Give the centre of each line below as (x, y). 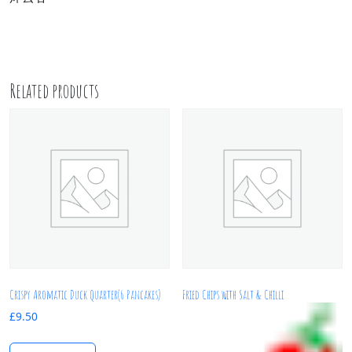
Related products (54, 91)
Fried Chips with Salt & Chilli (233, 294)
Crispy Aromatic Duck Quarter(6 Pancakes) (85, 294)
